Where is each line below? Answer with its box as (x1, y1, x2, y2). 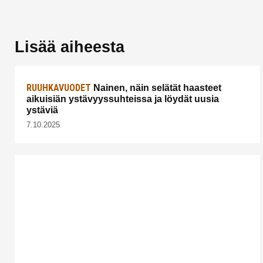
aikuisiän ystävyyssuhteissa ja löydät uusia (26, 94, 219, 104)
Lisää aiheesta (15, 38, 124, 56)
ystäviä (26, 105, 58, 116)
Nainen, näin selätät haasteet (91, 83, 221, 93)
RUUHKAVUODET (26, 82, 91, 94)
